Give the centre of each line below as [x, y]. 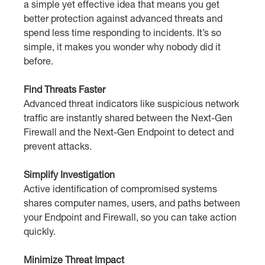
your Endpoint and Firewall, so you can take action [130, 217]
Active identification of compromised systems [120, 189]
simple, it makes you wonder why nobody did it [122, 47]
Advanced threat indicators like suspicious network [131, 104]
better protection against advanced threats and [123, 18]
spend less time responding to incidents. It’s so [122, 33]
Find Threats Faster [64, 89]
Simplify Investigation [69, 174]
